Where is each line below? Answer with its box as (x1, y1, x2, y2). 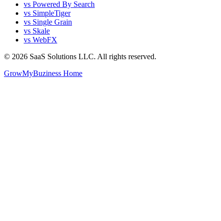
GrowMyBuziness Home (4, 69, 82, 78)
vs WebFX (24, 36, 57, 44)
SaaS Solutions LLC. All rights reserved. (28, 52, 156, 61)
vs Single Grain (24, 18, 72, 27)
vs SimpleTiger (24, 9, 71, 18)
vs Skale (24, 27, 50, 36)
